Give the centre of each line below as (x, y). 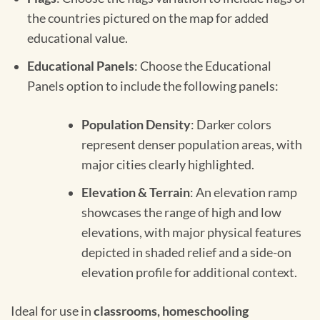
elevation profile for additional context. (189, 272)
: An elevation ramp (243, 192)
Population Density (136, 125)
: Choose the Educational (202, 66)
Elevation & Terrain (135, 192)
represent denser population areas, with (191, 145)
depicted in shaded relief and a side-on (186, 252)
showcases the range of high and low (181, 212)
